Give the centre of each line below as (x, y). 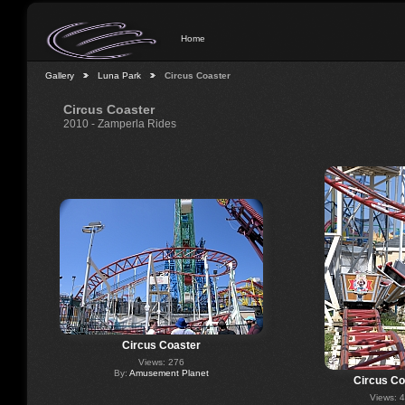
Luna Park (119, 76)
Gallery (60, 76)
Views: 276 (161, 362)
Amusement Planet (169, 372)
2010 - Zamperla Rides (120, 124)
